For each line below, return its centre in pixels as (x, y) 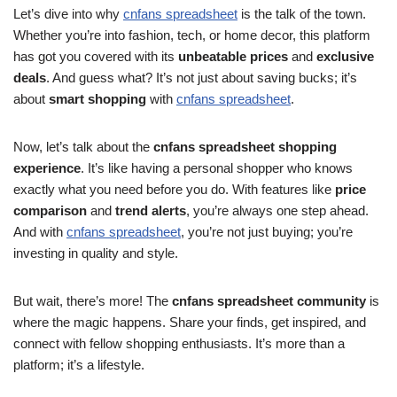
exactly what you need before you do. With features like (174, 189)
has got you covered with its (96, 56)
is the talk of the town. (302, 14)
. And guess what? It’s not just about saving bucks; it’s (202, 78)
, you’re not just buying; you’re (267, 232)
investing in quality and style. (96, 253)
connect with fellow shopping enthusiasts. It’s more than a (179, 343)
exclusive (345, 56)
